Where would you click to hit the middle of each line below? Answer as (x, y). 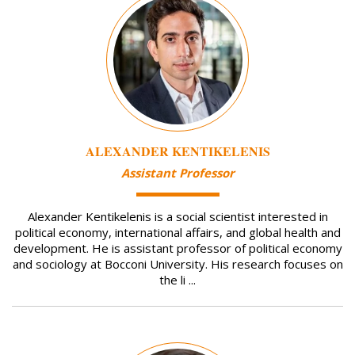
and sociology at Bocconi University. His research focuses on (177, 264)
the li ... (177, 280)
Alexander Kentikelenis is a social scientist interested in (177, 217)
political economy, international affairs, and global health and (177, 233)
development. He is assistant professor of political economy (177, 248)
